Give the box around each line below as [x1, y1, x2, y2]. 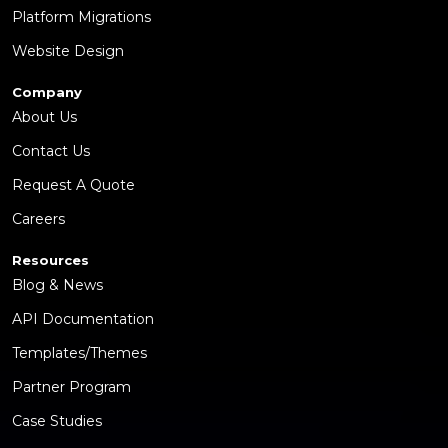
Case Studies [12, 412, 102, 431]
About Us [12, 108, 77, 127]
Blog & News [12, 276, 103, 295]
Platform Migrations [12, 8, 151, 27]
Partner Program [12, 378, 131, 397]
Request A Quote [12, 176, 135, 195]
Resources [12, 252, 89, 269]
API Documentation [12, 310, 154, 329]
